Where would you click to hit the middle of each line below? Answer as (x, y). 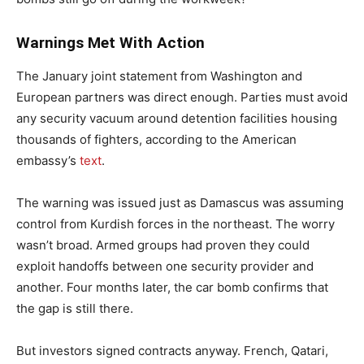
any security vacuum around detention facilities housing (177, 118)
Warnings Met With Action (110, 42)
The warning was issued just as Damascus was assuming (180, 202)
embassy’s (48, 160)
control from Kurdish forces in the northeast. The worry (175, 223)
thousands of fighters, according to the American (156, 139)
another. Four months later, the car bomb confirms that (172, 287)
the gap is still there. (75, 308)
